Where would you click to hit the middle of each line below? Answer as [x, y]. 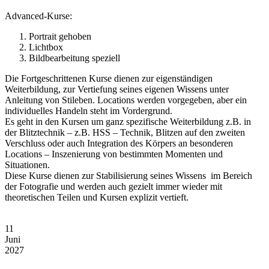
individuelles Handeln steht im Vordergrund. [89, 111]
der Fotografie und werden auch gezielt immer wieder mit [113, 186]
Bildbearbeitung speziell [74, 58]
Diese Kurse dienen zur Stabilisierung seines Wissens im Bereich [128, 176]
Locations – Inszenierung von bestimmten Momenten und [114, 154]
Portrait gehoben [60, 36]
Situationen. [27, 165]
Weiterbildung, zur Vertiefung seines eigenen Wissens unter [117, 89]
